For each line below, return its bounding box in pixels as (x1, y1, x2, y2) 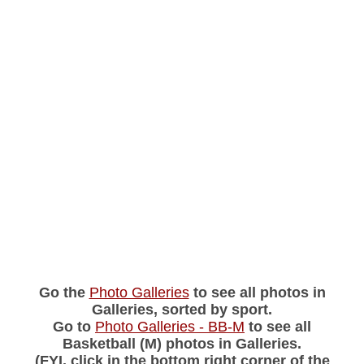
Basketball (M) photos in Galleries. (63, 335, 301, 352)
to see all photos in (188, 284, 326, 301)
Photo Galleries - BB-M (95, 318, 245, 335)
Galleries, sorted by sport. (92, 301, 272, 318)
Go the (38, 284, 89, 301)
